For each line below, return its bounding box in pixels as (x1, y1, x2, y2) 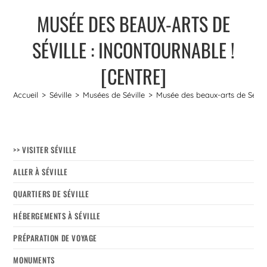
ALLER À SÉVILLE (13, 165, 68, 178)
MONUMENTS (13, 253, 55, 266)
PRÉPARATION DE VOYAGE (13, 231, 98, 244)
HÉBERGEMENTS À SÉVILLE (13, 209, 101, 222)
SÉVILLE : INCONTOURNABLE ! (32, 35, 235, 64)
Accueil (13, 89, 39, 100)
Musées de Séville (83, 89, 145, 100)
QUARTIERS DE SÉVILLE (13, 187, 89, 200)
